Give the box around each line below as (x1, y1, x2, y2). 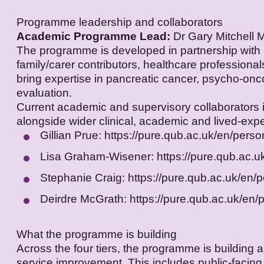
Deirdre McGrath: (40, 192, 130, 205)
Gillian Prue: (40, 128, 104, 141)
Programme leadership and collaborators (16, 15, 223, 28)
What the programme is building (16, 227, 177, 240)
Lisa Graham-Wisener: (40, 150, 157, 163)
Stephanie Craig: (40, 171, 128, 184)
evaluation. (16, 86, 72, 99)
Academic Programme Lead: (16, 29, 170, 42)
